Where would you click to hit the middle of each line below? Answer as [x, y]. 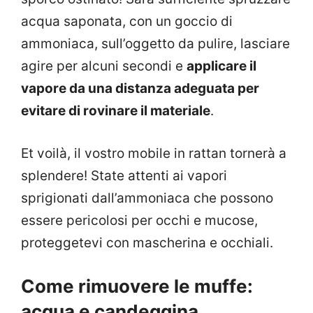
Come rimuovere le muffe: [137, 286]
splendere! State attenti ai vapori [124, 175]
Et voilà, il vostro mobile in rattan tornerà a [154, 153]
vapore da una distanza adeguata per [140, 89]
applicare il [221, 66]
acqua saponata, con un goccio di [127, 22]
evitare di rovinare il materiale [116, 111]
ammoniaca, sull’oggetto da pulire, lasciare [155, 44]
